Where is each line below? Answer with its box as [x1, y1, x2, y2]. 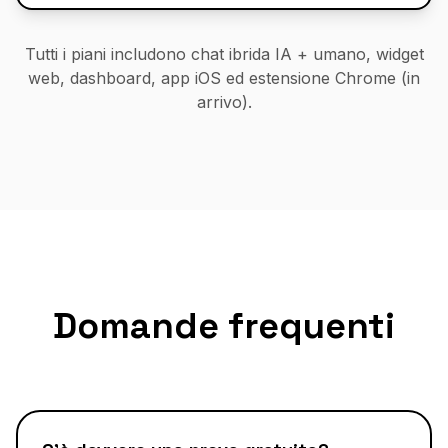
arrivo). [196, 92, 252, 112]
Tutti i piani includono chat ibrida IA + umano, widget [24, 44, 424, 64]
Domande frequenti [53, 303, 395, 349]
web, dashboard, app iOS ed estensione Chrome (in [28, 68, 420, 88]
